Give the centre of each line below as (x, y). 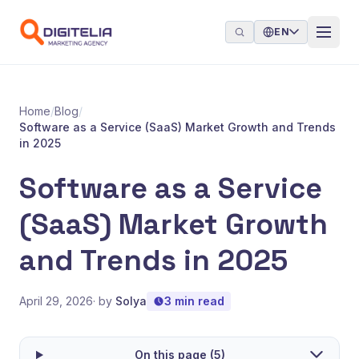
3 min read (194, 301)
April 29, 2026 (56, 301)
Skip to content (55, 12)
